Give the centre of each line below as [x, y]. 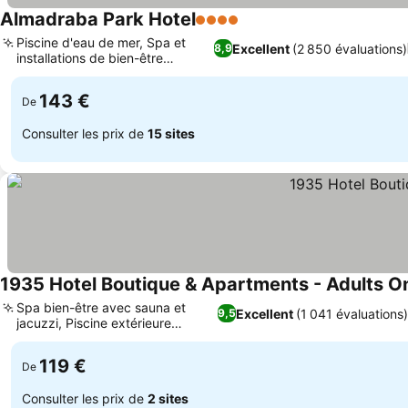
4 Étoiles [225, 29]
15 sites [171, 133]
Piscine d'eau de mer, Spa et [101, 42]
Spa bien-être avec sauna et [101, 307]
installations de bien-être [90, 58]
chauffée [43, 338]
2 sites [168, 398]
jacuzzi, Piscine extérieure [94, 323]
